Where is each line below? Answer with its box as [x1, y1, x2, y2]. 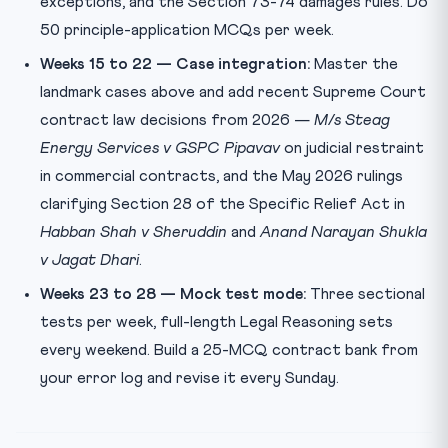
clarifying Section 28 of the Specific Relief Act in [40, 195, 405, 212]
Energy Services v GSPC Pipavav [40, 139, 280, 156]
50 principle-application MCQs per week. [40, 21, 334, 38]
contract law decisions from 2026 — [40, 111, 314, 128]
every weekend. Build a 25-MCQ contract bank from [40, 341, 418, 358]
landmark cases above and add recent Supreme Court [40, 83, 426, 100]
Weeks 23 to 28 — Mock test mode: [40, 285, 306, 302]
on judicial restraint [280, 139, 424, 156]
